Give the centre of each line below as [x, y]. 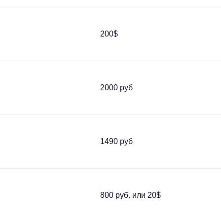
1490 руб [116, 141]
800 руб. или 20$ [130, 195]
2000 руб [116, 88]
